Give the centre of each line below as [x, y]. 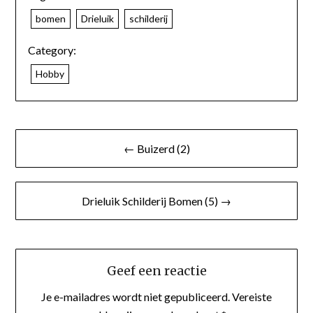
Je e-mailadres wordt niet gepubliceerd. [136, 297]
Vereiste [252, 297]
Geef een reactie [156, 271]
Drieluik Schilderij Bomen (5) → [156, 201]
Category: [52, 50]
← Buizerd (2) [156, 148]
